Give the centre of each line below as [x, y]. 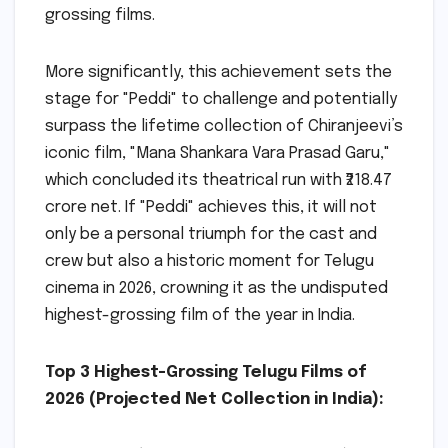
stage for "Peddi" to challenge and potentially [221, 99]
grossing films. [100, 15]
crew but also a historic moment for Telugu [209, 261]
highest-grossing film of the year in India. [200, 315]
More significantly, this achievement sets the [218, 72]
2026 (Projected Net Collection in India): [214, 399]
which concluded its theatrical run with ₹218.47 [218, 180]
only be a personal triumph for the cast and [211, 234]
